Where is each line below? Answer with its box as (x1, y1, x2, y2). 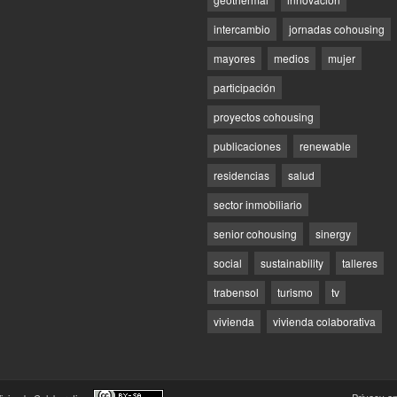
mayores (214, 50, 255, 66)
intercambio (214, 20, 270, 36)
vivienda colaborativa (273, 313, 376, 329)
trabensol (214, 284, 259, 300)
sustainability (261, 254, 323, 270)
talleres (342, 254, 378, 270)
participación (214, 79, 276, 95)
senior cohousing (214, 225, 297, 241)
